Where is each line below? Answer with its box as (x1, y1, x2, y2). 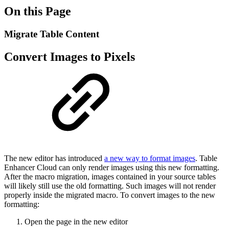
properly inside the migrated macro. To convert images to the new (4, 190, 215, 199)
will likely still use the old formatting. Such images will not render (4, 181, 216, 190)
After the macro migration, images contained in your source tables (4, 172, 216, 181)
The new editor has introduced (4, 153, 104, 163)
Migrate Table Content (4, 28, 99, 39)
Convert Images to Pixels (4, 50, 135, 63)
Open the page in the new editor (25, 217, 128, 226)
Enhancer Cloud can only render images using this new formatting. (4, 163, 219, 172)
